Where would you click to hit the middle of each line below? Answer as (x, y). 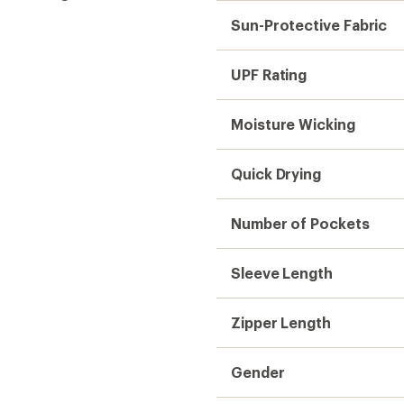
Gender (258, 372)
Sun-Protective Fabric (309, 24)
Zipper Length (281, 322)
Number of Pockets (300, 223)
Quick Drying (276, 173)
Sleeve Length (282, 272)
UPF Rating (269, 74)
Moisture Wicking (293, 124)
